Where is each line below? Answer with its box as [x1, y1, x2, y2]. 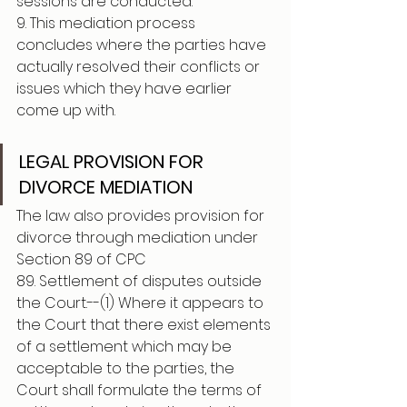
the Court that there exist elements [16, 314, 274, 335]
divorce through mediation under [16, 227, 262, 248]
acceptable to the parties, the [16, 358, 238, 379]
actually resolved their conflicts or [16, 56, 263, 77]
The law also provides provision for [16, 205, 268, 226]
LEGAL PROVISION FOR [19, 149, 208, 174]
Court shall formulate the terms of [16, 380, 265, 401]
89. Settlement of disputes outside [16, 271, 265, 292]
